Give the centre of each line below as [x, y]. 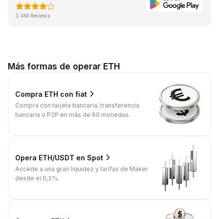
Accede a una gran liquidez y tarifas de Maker [82, 169]
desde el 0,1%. [37, 178]
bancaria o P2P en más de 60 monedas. [73, 115]
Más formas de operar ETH [64, 66]
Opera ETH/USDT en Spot [59, 157]
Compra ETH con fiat [51, 94]
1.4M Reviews [33, 16]
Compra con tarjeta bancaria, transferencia [77, 106]
